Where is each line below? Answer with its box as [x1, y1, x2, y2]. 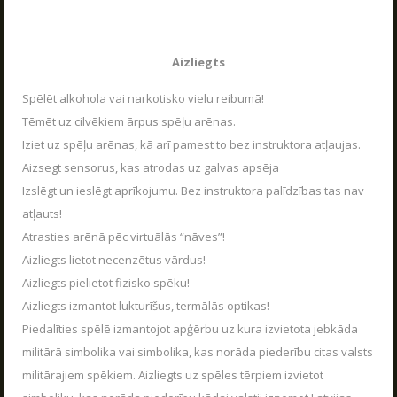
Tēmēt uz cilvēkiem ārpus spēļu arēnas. [22, 113, 236, 129]
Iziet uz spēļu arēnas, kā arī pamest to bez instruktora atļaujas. [22, 136, 361, 152]
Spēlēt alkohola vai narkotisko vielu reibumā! [22, 90, 264, 106]
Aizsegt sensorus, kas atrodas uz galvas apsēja [22, 160, 279, 175]
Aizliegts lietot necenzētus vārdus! [22, 252, 206, 268]
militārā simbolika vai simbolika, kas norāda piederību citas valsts [22, 344, 373, 360]
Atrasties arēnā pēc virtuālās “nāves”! [22, 229, 225, 245]
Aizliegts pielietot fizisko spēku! [22, 275, 190, 291]
